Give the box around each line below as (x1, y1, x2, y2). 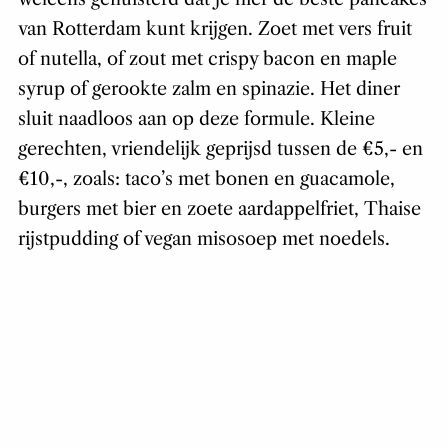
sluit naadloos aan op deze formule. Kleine (17, 108, 375, 131)
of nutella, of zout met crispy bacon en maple (17, 48, 397, 71)
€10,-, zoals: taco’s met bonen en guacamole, (17, 168, 395, 191)
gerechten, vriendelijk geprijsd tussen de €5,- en (17, 138, 423, 161)
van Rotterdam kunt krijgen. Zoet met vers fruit (17, 18, 412, 41)
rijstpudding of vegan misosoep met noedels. (17, 228, 390, 251)
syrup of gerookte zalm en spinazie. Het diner (17, 78, 400, 101)
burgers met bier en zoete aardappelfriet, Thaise (17, 198, 421, 221)
